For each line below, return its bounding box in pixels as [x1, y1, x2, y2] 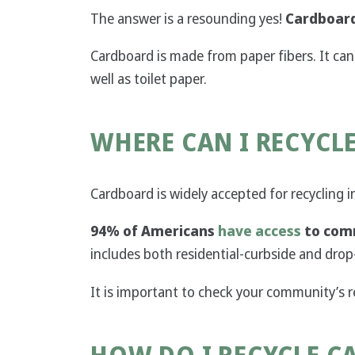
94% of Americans [90, 220, 218, 242]
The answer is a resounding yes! [90, 7, 285, 29]
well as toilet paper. [90, 67, 207, 90]
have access [218, 220, 301, 242]
